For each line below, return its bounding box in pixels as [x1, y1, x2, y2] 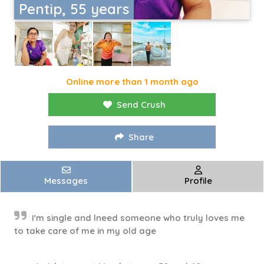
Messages [44, 175, 88, 187]
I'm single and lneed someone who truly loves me [32, 212, 245, 224]
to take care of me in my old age [14, 225, 156, 237]
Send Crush [117, 99, 166, 111]
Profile [184, 175, 212, 187]
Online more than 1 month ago [65, 76, 199, 88]
